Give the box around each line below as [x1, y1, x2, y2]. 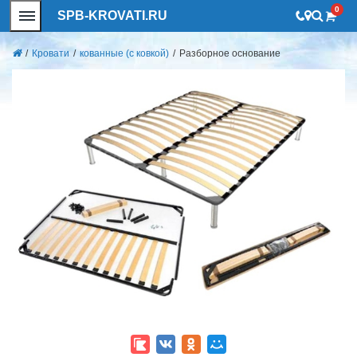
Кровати [32, 48, 69, 59]
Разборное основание [179, 48, 280, 59]
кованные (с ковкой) [80, 48, 169, 59]
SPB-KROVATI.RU [57, 9, 167, 22]
